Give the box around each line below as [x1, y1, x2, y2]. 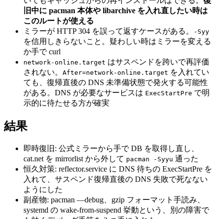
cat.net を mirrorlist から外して [23, 154, 126, 163]
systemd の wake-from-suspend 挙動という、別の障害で [23, 205, 209, 214]
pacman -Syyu [126, 155, 173, 163]
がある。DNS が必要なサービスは [23, 88, 145, 97]
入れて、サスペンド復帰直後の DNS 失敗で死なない [23, 175, 208, 183]
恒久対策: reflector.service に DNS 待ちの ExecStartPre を [23, 164, 212, 173]
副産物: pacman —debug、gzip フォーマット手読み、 [23, 195, 205, 204]
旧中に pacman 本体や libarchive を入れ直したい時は [23, 6, 208, 15]
